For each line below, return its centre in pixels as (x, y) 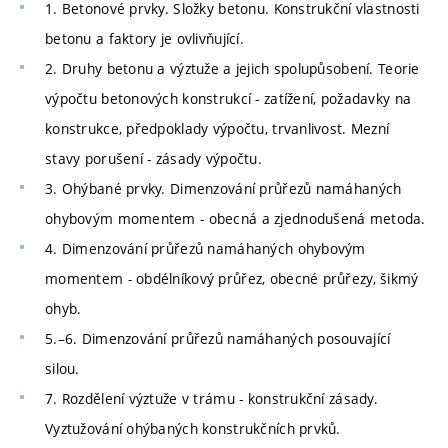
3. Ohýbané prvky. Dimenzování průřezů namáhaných (223, 188)
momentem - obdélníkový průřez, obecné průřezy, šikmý (232, 278)
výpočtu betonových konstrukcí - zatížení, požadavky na (228, 98)
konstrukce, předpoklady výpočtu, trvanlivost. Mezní (217, 128)
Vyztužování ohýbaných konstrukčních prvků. (193, 428)
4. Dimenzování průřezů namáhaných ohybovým (205, 248)
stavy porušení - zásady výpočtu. (153, 158)
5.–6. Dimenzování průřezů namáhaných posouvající (218, 338)
